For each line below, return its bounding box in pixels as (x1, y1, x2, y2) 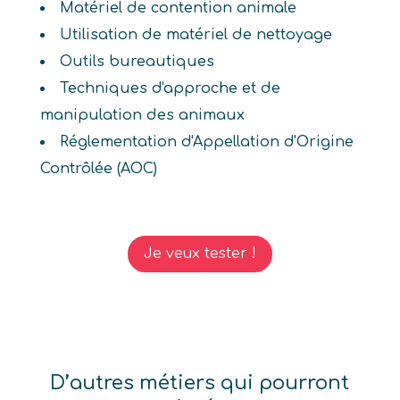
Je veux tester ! (143, 245, 256, 262)
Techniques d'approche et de (59, 80, 280, 96)
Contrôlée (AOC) (39, 161, 157, 177)
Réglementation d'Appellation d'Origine (59, 134, 354, 150)
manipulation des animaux (39, 107, 245, 123)
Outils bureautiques (59, 54, 214, 70)
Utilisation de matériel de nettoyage (59, 27, 332, 43)
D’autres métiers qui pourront (50, 371, 350, 394)
